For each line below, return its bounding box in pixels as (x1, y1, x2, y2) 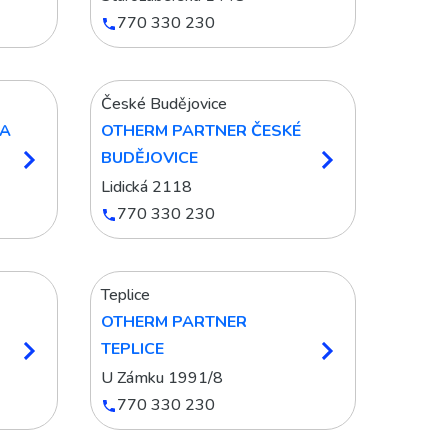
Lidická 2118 (101, 176, 192, 198)
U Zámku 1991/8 (101, 367, 223, 389)
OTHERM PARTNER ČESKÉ (101, 120, 301, 142)
